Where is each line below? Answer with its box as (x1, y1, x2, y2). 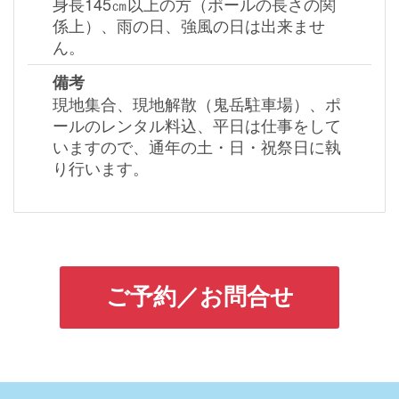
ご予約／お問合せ (105, 278, 294, 312)
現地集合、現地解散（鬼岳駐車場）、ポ (52, 92, 341, 116)
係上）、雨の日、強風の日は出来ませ (52, 13, 325, 37)
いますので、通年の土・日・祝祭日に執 (52, 134, 341, 159)
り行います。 (52, 156, 149, 180)
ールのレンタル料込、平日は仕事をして (52, 113, 341, 137)
